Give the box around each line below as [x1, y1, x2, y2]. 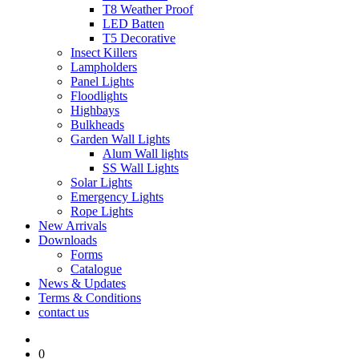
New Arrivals [38, 219, 107, 232]
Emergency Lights [71, 190, 163, 204]
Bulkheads [71, 118, 124, 131]
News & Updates [38, 276, 126, 290]
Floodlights [71, 89, 127, 103]
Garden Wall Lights [71, 132, 170, 146]
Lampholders [71, 60, 137, 74]
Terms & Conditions [38, 291, 141, 305]
